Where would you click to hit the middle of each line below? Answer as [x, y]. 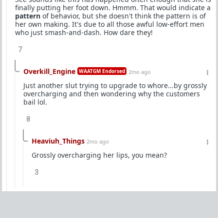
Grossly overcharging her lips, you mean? [99, 155]
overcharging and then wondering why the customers [112, 94]
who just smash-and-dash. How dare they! [84, 32]
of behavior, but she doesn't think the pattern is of [123, 16]
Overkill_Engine [49, 71]
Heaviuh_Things [58, 141]
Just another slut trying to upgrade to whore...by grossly [115, 85]
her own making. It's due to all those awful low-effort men [110, 24]
